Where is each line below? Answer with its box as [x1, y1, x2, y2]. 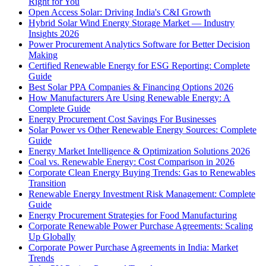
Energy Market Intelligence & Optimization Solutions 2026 [28, 146, 250, 157]
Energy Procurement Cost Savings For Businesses [28, 114, 216, 125]
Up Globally [28, 232, 75, 242]
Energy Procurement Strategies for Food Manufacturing [28, 210, 237, 221]
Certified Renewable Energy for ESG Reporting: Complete [28, 61, 250, 71]
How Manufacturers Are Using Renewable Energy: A [28, 93, 230, 103]
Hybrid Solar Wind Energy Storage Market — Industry [28, 18, 235, 28]
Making [28, 50, 58, 61]
